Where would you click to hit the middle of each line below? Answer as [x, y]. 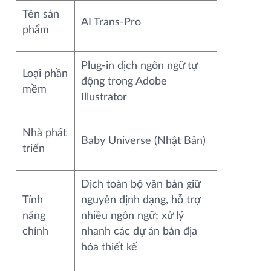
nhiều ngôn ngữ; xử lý [132, 216]
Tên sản [41, 15]
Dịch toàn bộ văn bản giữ [141, 184]
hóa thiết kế [109, 247]
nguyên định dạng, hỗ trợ [141, 200]
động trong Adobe [124, 82]
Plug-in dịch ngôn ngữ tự [139, 66]
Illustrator [104, 97]
